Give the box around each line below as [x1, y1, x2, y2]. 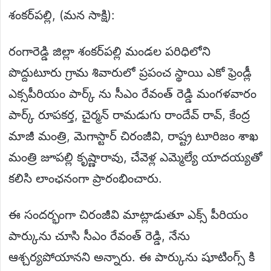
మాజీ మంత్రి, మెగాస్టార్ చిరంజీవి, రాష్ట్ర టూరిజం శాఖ [8, 128, 258, 143]
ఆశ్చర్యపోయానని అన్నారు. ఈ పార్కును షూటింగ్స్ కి [8, 249, 255, 264]
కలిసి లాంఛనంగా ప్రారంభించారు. [8, 171, 162, 186]
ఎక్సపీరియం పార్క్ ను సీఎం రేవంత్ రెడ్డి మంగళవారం [8, 86, 256, 101]
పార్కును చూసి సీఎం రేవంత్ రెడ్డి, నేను [8, 228, 190, 243]
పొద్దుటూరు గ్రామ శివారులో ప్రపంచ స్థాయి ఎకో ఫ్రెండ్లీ [8, 65, 252, 80]
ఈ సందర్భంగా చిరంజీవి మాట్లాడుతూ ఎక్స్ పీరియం [8, 207, 248, 222]
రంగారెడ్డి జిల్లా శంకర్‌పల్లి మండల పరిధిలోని [8, 44, 211, 59]
